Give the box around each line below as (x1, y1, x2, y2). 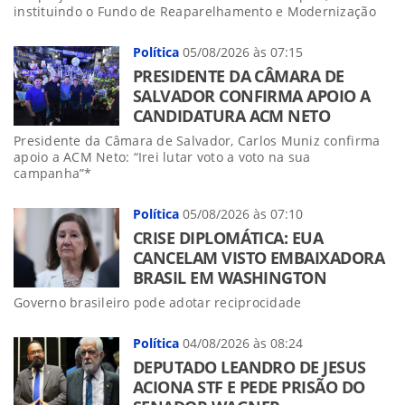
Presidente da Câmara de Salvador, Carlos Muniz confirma (14, 131, 381, 149)
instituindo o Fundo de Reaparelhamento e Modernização (14, 2, 376, 20)
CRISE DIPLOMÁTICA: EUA (133, 226, 324, 249)
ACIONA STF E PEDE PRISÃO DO (133, 375, 365, 398)
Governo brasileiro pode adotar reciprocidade (14, 293, 302, 311)
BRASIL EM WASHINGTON (133, 266, 327, 288)
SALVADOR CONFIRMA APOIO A (133, 84, 371, 107)
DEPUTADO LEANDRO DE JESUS (133, 355, 366, 378)
